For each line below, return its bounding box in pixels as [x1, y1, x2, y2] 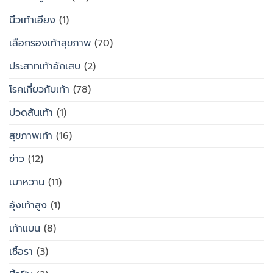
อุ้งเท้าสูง [9, 198, 47, 213]
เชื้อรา [9, 244, 33, 260]
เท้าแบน [9, 221, 40, 236]
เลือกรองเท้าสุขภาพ [9, 36, 91, 51]
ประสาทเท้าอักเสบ [9, 59, 80, 74]
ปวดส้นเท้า [9, 105, 53, 121]
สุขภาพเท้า [9, 129, 52, 144]
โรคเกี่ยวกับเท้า [9, 82, 69, 97]
